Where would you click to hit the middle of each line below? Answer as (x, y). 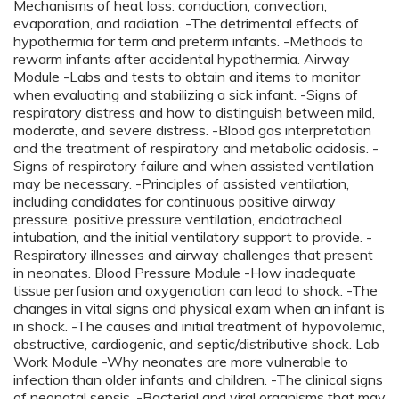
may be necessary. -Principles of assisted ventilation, (181, 184)
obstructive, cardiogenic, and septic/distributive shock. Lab (196, 344)
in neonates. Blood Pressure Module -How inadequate (185, 273)
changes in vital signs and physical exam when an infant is (199, 309)
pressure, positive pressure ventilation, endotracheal (178, 220)
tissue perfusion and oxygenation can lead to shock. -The (195, 291)
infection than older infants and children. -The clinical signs (198, 380)
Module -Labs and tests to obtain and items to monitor (187, 77)
